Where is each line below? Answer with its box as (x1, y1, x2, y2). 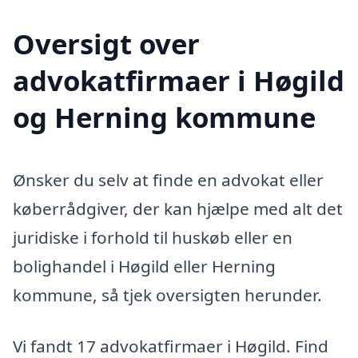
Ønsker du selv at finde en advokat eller (13, 169, 324, 192)
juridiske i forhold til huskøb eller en (13, 226, 292, 249)
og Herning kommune (13, 98, 316, 137)
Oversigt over (13, 25, 200, 63)
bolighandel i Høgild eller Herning (13, 255, 276, 278)
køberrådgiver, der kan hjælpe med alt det (13, 197, 343, 221)
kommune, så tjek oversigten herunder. (13, 284, 322, 307)
